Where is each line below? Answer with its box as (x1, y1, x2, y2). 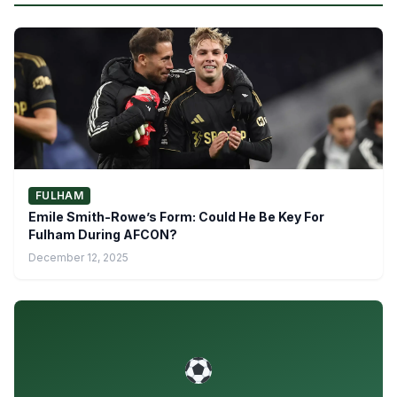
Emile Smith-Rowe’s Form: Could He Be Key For (28, 208, 324, 224)
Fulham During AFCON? (28, 226, 177, 242)
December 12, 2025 (28, 250, 128, 264)
